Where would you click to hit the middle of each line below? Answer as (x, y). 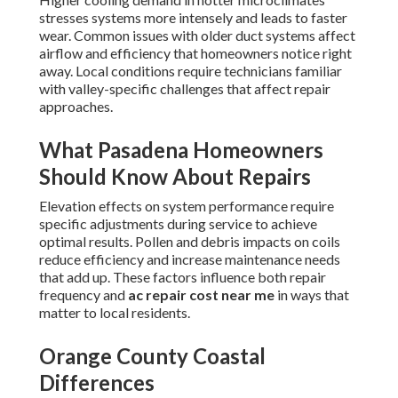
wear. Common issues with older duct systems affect (197, 36)
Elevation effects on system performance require (187, 206)
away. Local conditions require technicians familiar (191, 71)
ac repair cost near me (201, 295)
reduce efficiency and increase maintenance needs (190, 259)
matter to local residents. (115, 313)
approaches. (76, 107)
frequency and (84, 295)
